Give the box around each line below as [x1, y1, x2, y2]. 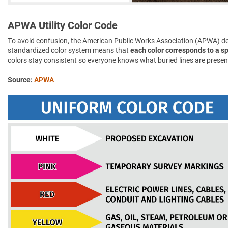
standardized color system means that [8, 46, 130, 55]
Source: [8, 75, 34, 84]
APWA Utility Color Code [8, 19, 118, 32]
